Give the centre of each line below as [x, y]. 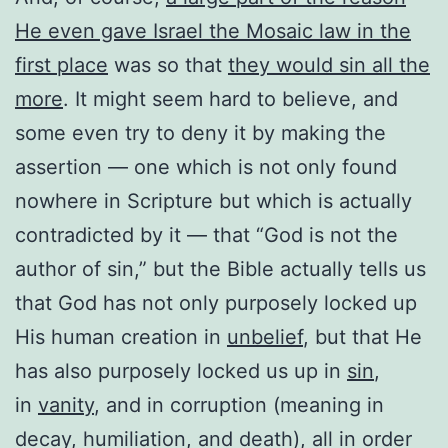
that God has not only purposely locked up [216, 302]
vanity [66, 404]
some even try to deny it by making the [200, 132]
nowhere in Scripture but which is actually [213, 200]
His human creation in [121, 336]
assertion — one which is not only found [206, 166]
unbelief [265, 336]
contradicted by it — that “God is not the [206, 234]
